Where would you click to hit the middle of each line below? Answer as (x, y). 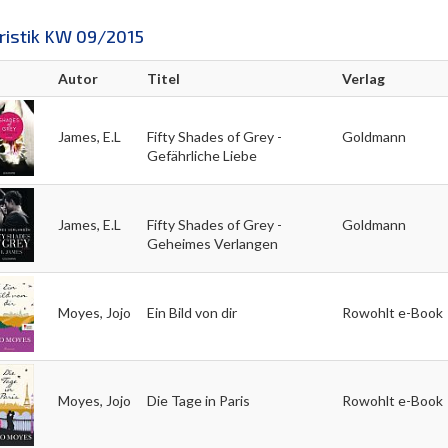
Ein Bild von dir (191, 312)
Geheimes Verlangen (212, 243)
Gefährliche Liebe (201, 155)
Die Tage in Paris (198, 400)
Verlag (363, 78)
